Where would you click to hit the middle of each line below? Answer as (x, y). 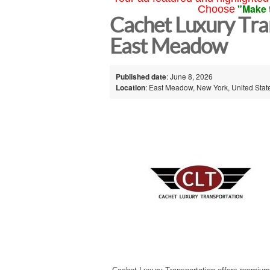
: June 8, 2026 (190, 76)
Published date (141, 76)
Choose (216, 9)
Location (130, 87)
